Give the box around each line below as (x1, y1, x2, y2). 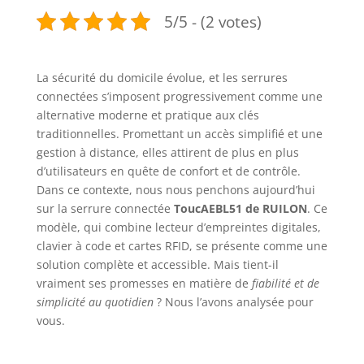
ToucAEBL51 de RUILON (173, 201, 307, 217)
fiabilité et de (251, 275, 319, 292)
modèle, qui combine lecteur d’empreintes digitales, (36, 219, 321, 236)
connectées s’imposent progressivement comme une (36, 89, 323, 105)
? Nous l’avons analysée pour (153, 294, 314, 310)
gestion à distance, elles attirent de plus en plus (36, 145, 299, 161)
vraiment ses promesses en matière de (36, 275, 252, 292)
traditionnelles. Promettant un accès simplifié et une (36, 126, 323, 142)
